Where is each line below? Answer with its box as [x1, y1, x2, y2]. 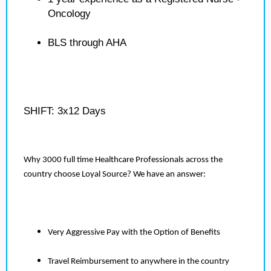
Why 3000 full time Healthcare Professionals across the [24, 155, 223, 165]
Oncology [48, 8, 91, 19]
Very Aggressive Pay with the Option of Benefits [48, 228, 220, 237]
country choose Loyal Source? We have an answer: [24, 170, 206, 179]
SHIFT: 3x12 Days [24, 105, 106, 117]
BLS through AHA [48, 37, 126, 48]
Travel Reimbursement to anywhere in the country [48, 257, 229, 266]
